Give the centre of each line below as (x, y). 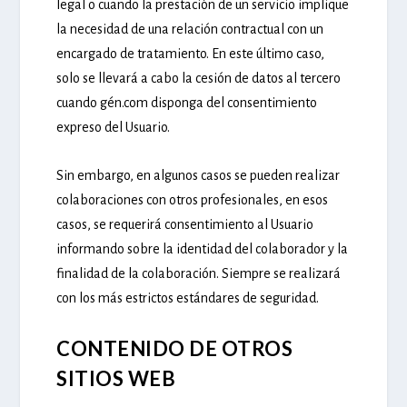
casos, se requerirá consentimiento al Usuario (185, 224)
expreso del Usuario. (114, 128)
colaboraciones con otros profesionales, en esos (193, 199)
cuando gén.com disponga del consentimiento (187, 103)
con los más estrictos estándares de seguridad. (188, 298)
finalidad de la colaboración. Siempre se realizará (199, 273)
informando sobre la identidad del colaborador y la (203, 248)
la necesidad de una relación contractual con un (190, 30)
